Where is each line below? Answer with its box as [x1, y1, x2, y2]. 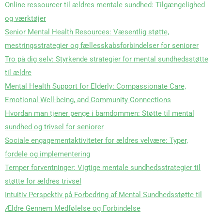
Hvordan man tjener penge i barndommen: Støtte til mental [5, 109, 194, 118]
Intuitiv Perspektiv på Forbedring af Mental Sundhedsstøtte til [5, 190, 202, 200]
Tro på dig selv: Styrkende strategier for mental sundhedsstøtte [5, 55, 208, 64]
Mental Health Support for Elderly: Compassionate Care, [5, 82, 186, 91]
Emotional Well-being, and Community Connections [5, 95, 171, 105]
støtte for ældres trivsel [5, 177, 81, 186]
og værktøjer [5, 14, 46, 23]
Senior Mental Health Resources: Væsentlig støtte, [5, 28, 169, 37]
